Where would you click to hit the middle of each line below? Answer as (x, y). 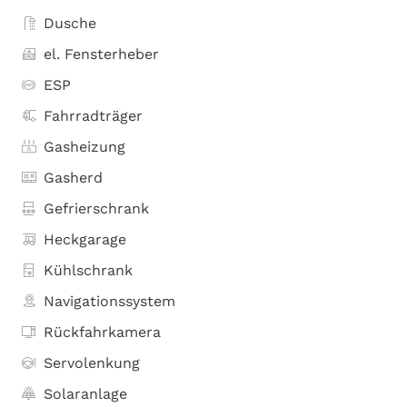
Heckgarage (85, 239)
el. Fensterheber (101, 54)
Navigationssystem (109, 301)
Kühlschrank (88, 270)
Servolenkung (92, 363)
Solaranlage (85, 394)
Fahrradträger (93, 116)
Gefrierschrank (96, 208)
